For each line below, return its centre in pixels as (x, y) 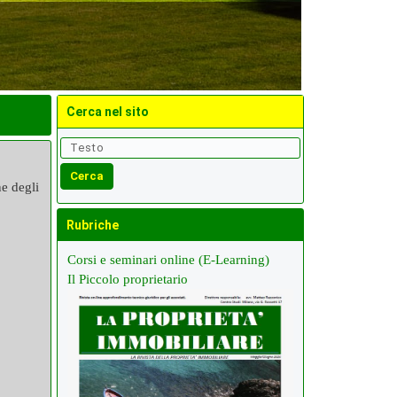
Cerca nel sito (108, 112)
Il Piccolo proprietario (128, 279)
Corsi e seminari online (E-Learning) (168, 260)
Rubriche (93, 225)
